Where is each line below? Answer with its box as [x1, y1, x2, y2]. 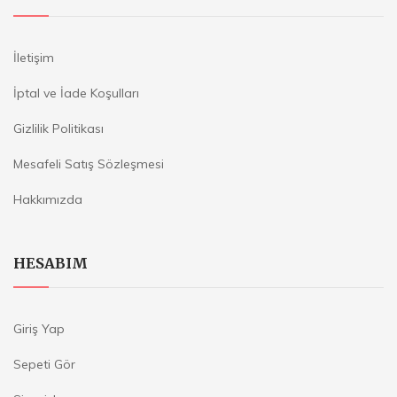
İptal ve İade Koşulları [13, 85, 139, 101]
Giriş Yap [13, 321, 65, 337]
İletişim [13, 50, 54, 66]
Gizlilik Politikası [13, 121, 104, 136]
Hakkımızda [13, 191, 82, 207]
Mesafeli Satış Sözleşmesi [13, 156, 164, 172]
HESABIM [13, 254, 88, 272]
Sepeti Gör [13, 356, 75, 372]
